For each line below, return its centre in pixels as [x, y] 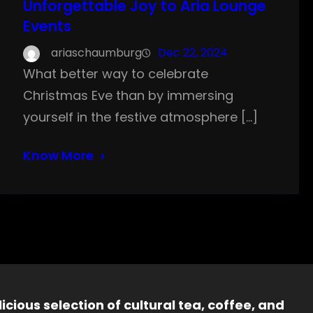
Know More [59, 156]
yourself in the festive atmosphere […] [141, 117]
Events [48, 27]
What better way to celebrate [116, 74]
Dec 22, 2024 [193, 53]
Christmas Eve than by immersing [129, 96]
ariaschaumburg [97, 53]
